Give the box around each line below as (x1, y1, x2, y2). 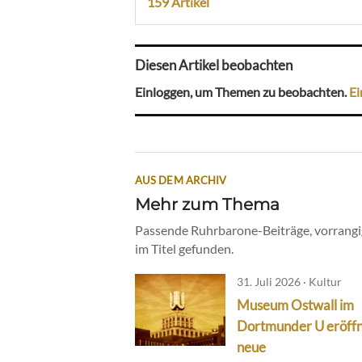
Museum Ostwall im (237, 296, 354, 314)
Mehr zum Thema (135, 193, 280, 214)
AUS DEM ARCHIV (135, 173, 227, 187)
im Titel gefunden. (135, 240, 234, 256)
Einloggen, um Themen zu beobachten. (135, 84, 349, 100)
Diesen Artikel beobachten (135, 57, 293, 74)
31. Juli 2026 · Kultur (237, 274, 342, 288)
